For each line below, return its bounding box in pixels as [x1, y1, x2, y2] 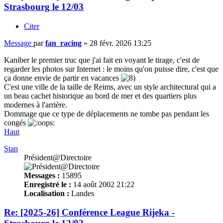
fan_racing [45, 38, 82, 47]
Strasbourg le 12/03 [4, 1, 84, 12]
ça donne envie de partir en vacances [4, 73, 121, 82]
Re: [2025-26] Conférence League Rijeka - [4, 207, 175, 218]
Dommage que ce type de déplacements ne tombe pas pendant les [4, 109, 209, 118]
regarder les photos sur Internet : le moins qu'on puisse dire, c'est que [4, 64, 219, 73]
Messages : [24, 171, 60, 180]
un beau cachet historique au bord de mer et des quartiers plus [4, 91, 197, 100]
